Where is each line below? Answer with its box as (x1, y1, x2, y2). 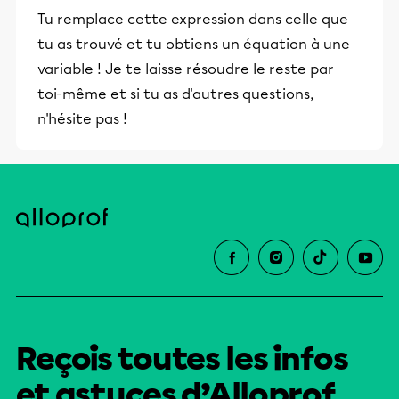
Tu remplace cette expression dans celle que (37, 11, 348, 28)
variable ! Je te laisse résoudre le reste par (37, 61, 334, 78)
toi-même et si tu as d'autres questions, (37, 85, 313, 103)
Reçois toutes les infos (16, 340, 348, 379)
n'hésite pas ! (37, 110, 127, 128)
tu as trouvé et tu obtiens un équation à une (37, 36, 350, 53)
